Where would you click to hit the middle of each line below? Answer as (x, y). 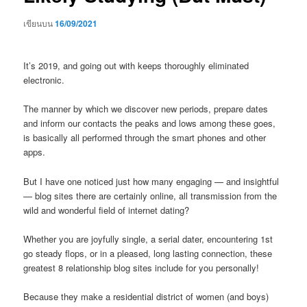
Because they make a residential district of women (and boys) (146, 296)
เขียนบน (39, 23)
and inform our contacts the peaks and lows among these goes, (150, 123)
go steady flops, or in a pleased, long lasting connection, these (148, 253)
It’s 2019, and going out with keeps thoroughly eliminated (136, 66)
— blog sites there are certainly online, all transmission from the (150, 195)
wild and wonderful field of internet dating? (107, 210)
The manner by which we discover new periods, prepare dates (146, 109)
